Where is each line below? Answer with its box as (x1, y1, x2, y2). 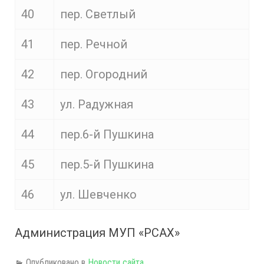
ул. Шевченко (60, 187, 137, 202)
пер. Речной (60, 37, 127, 51)
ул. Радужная (60, 97, 133, 111)
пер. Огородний (60, 67, 147, 81)
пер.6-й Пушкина (60, 127, 154, 141)
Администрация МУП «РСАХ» (15, 226, 180, 240)
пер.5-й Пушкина (60, 157, 154, 171)
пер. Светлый (60, 7, 136, 21)
